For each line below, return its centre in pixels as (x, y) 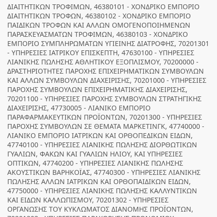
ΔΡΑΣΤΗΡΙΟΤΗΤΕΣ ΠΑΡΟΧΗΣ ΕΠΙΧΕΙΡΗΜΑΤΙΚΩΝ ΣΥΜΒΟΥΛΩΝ (106, 71)
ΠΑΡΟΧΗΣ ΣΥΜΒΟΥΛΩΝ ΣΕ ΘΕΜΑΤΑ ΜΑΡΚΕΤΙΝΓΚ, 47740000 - (106, 126)
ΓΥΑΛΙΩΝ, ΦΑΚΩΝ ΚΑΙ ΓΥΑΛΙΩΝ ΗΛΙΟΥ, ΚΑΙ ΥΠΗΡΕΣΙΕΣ (95, 154)
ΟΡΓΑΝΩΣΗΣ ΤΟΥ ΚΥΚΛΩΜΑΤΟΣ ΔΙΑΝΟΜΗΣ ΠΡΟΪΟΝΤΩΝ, (100, 209)
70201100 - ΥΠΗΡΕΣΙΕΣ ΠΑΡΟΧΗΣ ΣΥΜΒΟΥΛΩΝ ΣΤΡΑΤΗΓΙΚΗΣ (104, 99)
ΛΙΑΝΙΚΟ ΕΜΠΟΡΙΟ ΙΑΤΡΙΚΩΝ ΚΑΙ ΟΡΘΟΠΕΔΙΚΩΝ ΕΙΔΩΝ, (100, 135)
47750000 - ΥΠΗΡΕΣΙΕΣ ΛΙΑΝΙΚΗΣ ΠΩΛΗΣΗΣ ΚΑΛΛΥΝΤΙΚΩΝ (102, 191)
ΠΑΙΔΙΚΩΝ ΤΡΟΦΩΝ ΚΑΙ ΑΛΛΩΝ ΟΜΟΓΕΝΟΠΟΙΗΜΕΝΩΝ (99, 25)
